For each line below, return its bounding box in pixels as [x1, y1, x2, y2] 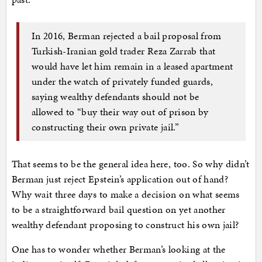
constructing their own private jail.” [32, 120, 179, 135]
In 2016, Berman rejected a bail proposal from [32, 29, 222, 43]
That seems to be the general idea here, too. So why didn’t [11, 156, 250, 171]
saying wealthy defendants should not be [32, 89, 199, 104]
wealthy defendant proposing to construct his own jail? [11, 217, 239, 232]
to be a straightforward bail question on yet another [11, 202, 226, 216]
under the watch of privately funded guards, [32, 74, 213, 89]
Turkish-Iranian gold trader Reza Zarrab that [32, 44, 216, 58]
